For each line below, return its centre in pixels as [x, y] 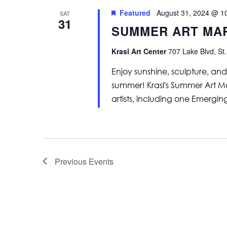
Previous [72, 161]
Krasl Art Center [140, 51]
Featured [135, 12]
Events [101, 161]
